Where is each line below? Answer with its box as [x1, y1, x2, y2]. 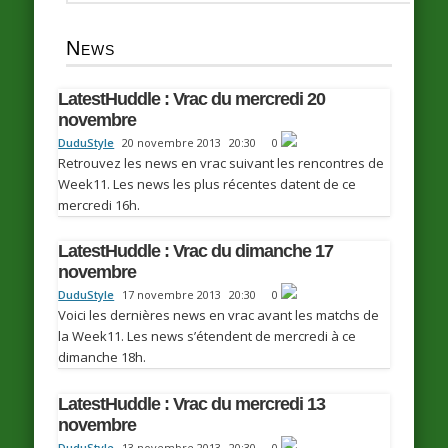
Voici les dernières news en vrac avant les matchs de [58, 306, 380, 325]
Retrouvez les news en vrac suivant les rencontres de [58, 154, 385, 173]
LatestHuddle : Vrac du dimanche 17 [58, 241, 334, 262]
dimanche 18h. [58, 348, 147, 367]
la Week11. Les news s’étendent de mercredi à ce [58, 327, 357, 346]
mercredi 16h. [58, 196, 141, 215]
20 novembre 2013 [122, 135, 222, 151]
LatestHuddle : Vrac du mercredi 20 [58, 89, 326, 110]
